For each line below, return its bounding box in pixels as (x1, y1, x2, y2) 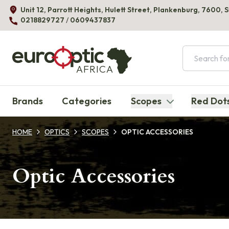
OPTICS (44, 127, 70, 136)
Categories (62, 95, 112, 107)
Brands (12, 95, 43, 107)
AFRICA (76, 62, 113, 75)
